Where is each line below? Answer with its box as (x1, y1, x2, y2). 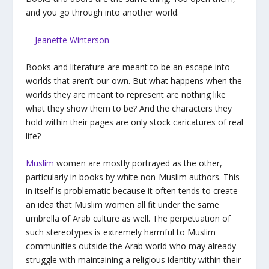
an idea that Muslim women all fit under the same (25, 199, 219, 211)
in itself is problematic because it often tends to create (25, 185, 238, 197)
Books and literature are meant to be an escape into (25, 61, 230, 73)
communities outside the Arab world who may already (25, 240, 236, 252)
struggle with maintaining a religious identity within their (25, 254, 241, 266)
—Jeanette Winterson (25, 34, 109, 46)
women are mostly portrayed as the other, (53, 157, 222, 169)
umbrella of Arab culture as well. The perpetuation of (25, 213, 231, 225)
